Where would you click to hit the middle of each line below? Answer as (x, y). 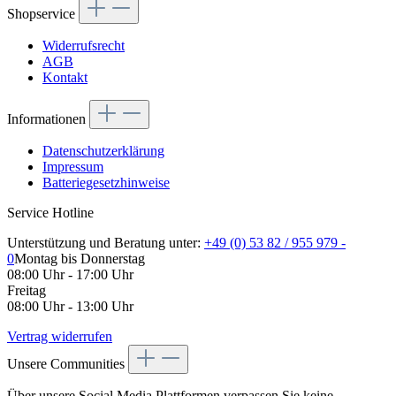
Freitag (27, 291)
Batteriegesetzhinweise (106, 183)
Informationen (48, 119)
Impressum (73, 167)
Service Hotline (50, 213)
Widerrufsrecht (84, 46)
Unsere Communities (68, 364)
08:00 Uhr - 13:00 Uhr (70, 307)
